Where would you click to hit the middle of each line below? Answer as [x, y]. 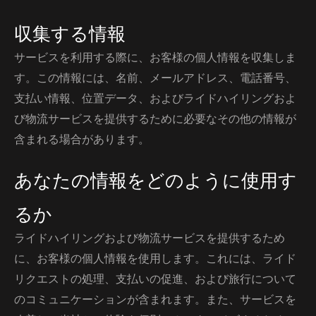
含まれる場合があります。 [82, 139]
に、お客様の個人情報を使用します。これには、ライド [155, 259]
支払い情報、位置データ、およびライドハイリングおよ [155, 98]
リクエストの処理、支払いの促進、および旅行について [155, 279]
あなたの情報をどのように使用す [156, 181]
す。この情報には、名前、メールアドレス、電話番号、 [155, 78]
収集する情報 [70, 34]
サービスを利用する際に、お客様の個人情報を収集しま [155, 57]
